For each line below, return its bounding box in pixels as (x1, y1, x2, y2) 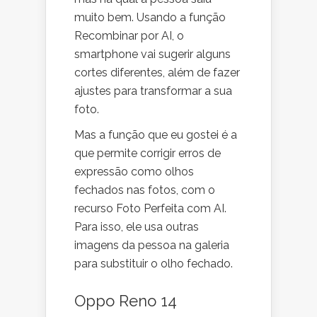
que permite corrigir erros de (74, 146, 221, 160)
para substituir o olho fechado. (74, 256, 236, 270)
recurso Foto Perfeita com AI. (74, 201, 226, 215)
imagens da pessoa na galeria (74, 238, 229, 252)
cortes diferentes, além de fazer (74, 65, 240, 79)
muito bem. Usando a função (74, 10, 226, 24)
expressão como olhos (74, 164, 194, 178)
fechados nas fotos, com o (74, 183, 215, 197)
